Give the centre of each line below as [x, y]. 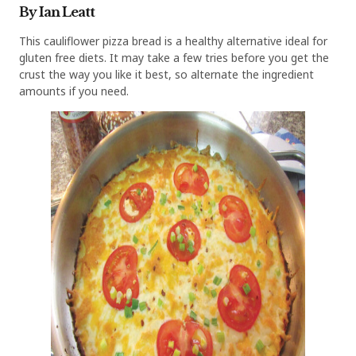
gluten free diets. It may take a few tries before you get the [174, 58]
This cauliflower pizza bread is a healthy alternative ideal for [173, 41]
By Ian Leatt [57, 12]
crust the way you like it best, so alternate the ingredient [166, 75]
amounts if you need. [74, 91]
